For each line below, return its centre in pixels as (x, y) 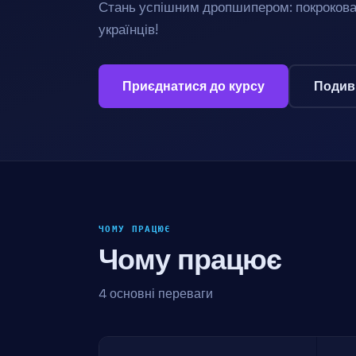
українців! (128, 30)
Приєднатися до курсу (193, 86)
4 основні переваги (156, 294)
